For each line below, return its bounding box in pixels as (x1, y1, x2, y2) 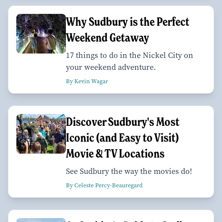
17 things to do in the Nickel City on (66, 50, 193, 61)
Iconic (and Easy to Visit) (66, 130, 179, 145)
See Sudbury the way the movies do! (66, 166, 192, 177)
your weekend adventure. (66, 62, 156, 73)
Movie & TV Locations (66, 146, 165, 161)
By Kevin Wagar (66, 77, 108, 86)
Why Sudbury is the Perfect (66, 14, 189, 29)
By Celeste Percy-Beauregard (66, 181, 143, 190)
